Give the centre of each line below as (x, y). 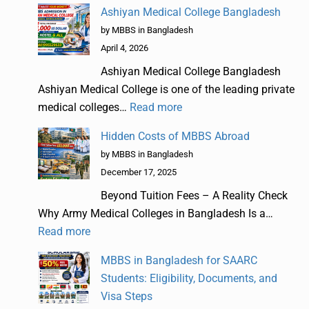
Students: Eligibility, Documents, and (189, 278)
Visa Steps (127, 296)
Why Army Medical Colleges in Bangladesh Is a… (156, 213)
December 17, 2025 (139, 172)
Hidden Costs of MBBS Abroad (175, 136)
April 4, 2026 (124, 48)
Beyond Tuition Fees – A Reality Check (194, 195)
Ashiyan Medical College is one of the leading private (166, 89)
